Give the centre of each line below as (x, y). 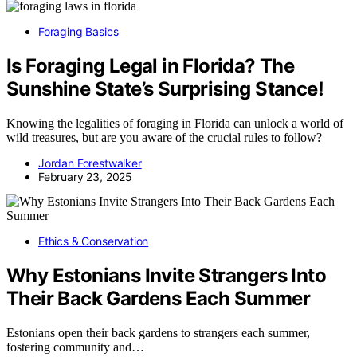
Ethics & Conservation (94, 241)
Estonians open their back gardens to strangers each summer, (158, 332)
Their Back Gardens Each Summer (158, 299)
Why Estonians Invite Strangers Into (166, 276)
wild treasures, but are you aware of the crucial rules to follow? (164, 138)
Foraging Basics (78, 32)
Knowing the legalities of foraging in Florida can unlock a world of (175, 124)
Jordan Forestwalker (90, 163)
